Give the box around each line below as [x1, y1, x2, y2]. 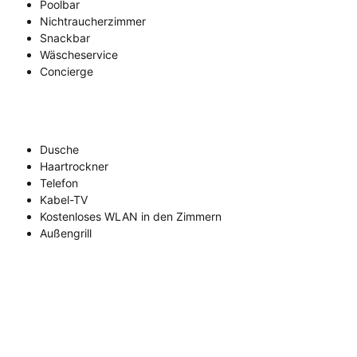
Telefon [40, 176, 78, 190]
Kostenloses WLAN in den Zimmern [40, 210, 222, 224]
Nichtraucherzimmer [40, 14, 146, 29]
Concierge [40, 65, 93, 79]
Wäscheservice [40, 48, 118, 62]
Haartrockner [40, 159, 108, 174]
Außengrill [40, 226, 92, 241]
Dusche [40, 143, 79, 157]
